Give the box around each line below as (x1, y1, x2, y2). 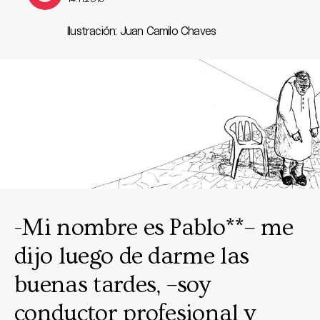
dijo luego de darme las (14, 243, 249, 271)
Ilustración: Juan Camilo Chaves (67, 24, 216, 37)
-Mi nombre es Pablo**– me (14, 214, 294, 242)
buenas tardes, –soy (14, 271, 211, 299)
